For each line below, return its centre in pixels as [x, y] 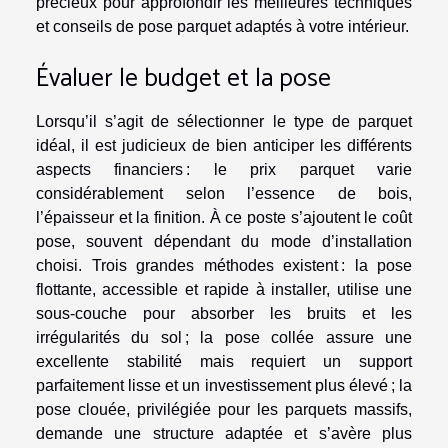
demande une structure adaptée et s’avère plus [224, 433]
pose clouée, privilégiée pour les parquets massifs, [224, 409]
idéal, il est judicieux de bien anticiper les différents [224, 145]
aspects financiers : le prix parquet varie [224, 169]
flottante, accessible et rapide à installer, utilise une [224, 289]
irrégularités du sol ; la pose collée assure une [224, 337]
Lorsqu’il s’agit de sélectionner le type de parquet [224, 121]
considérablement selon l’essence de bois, [224, 193]
